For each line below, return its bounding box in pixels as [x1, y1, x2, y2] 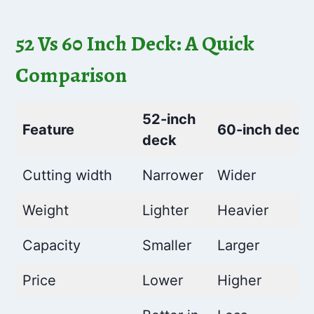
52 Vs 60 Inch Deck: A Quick [15, 29, 255, 57]
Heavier [217, 201, 269, 219]
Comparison [15, 60, 128, 89]
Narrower [142, 166, 204, 184]
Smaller [142, 236, 192, 254]
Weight [22, 201, 69, 219]
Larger [217, 236, 260, 254]
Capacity [22, 236, 81, 254]
